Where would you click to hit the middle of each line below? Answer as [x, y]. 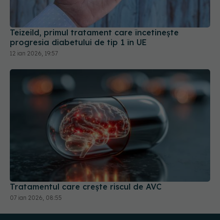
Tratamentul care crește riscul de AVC [86, 163]
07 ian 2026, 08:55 [36, 174]
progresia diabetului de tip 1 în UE [78, 19]
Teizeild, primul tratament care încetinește [94, 9]
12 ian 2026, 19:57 [34, 30]
